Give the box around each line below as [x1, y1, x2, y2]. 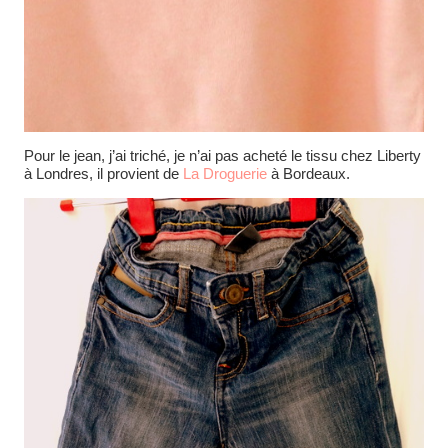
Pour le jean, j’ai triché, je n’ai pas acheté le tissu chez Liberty [24, 147, 421, 165]
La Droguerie [183, 165, 271, 183]
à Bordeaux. [271, 165, 350, 183]
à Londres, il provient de [24, 165, 183, 183]
